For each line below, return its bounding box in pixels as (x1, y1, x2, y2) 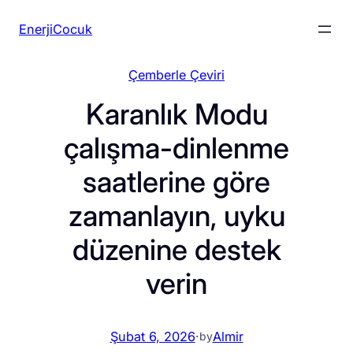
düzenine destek (72, 232, 281, 267)
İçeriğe (6, 8, 46, 24)
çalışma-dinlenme (64, 131, 289, 165)
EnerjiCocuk (19, 21, 92, 37)
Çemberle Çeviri (128, 67, 225, 83)
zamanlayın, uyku (68, 199, 285, 233)
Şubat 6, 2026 (110, 329, 195, 345)
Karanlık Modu (85, 97, 268, 132)
